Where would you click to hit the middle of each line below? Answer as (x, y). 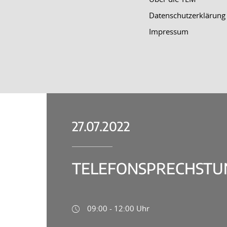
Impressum (168, 31)
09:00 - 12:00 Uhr (118, 208)
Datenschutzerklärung (187, 15)
